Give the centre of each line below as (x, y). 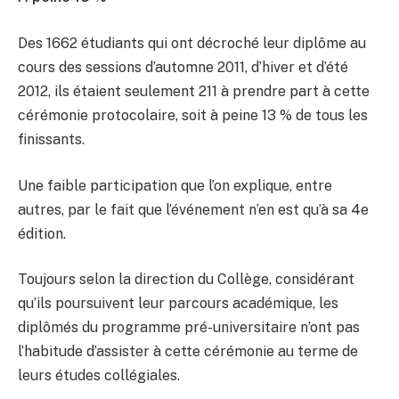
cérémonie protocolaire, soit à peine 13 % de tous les (193, 116)
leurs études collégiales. (99, 376)
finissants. (51, 140)
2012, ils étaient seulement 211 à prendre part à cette (194, 92)
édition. (42, 233)
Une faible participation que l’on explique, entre (175, 185)
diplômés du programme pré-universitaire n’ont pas (189, 328)
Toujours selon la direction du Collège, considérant (186, 280)
